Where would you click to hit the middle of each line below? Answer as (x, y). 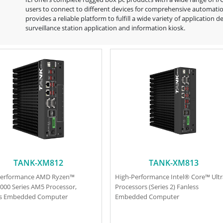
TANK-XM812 (39, 163)
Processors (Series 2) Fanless (157, 187)
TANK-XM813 (173, 163)
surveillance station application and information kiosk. (105, 28)
